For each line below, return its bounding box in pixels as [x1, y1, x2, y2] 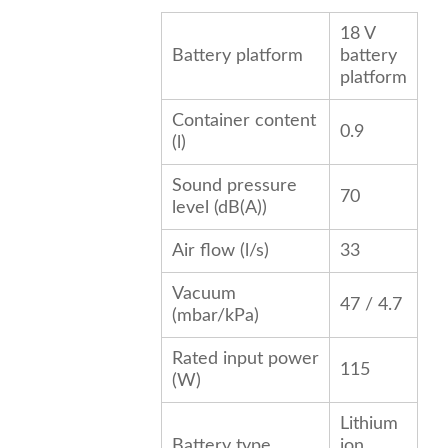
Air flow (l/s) [171, 242, 269, 261]
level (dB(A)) [171, 199, 267, 218]
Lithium [339, 415, 398, 434]
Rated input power [171, 350, 319, 369]
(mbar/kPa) [171, 307, 259, 326]
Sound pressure [171, 177, 297, 196]
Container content [171, 112, 316, 131]
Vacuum [171, 285, 236, 304]
